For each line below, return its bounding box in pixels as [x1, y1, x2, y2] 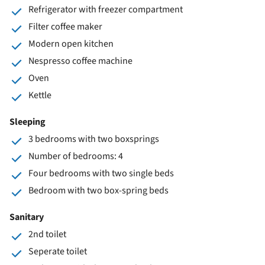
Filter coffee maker [28, 20, 102, 33]
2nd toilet [28, 227, 66, 241]
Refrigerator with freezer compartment [28, 2, 183, 16]
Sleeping [9, 115, 46, 128]
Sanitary [9, 210, 44, 224]
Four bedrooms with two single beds [28, 166, 174, 180]
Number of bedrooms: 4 [28, 149, 123, 163]
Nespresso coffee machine [28, 54, 132, 67]
